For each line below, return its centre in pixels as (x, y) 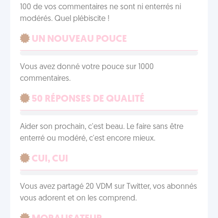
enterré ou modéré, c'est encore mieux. (88, 139)
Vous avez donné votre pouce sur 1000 (87, 67)
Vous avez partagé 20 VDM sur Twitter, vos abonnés (109, 187)
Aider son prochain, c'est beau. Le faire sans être (102, 127)
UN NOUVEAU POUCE (78, 39)
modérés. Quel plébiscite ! (65, 19)
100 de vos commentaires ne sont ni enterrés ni (100, 7)
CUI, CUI (49, 159)
